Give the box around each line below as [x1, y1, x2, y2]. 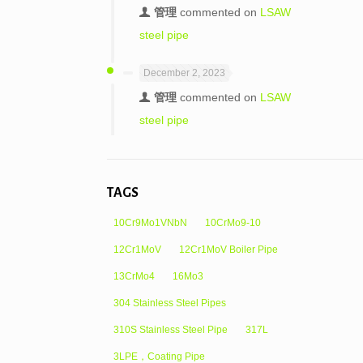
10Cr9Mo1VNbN [113, 217, 187, 228]
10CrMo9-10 [204, 217, 261, 228]
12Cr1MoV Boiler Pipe [178, 244, 278, 255]
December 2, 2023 [143, 67, 225, 79]
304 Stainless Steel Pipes [113, 297, 226, 309]
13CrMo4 [113, 271, 155, 282]
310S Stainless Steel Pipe [113, 324, 228, 335]
